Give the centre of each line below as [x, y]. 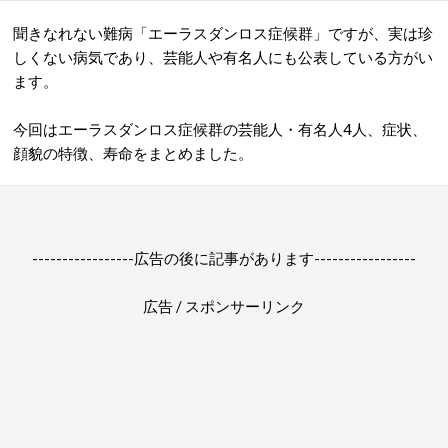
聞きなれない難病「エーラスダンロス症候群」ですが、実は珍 [223, 33]
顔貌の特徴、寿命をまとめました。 [133, 153]
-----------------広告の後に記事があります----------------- [224, 258]
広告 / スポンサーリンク [224, 306]
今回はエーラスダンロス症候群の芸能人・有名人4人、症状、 [220, 129]
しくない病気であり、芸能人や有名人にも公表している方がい [223, 57]
